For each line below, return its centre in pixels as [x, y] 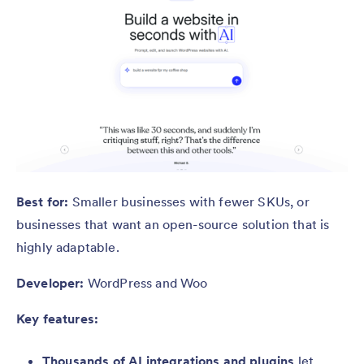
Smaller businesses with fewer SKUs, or [189, 202]
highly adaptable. [68, 247]
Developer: [50, 283]
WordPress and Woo [146, 283]
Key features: [58, 319]
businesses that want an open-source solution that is [173, 225]
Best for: [43, 202]
